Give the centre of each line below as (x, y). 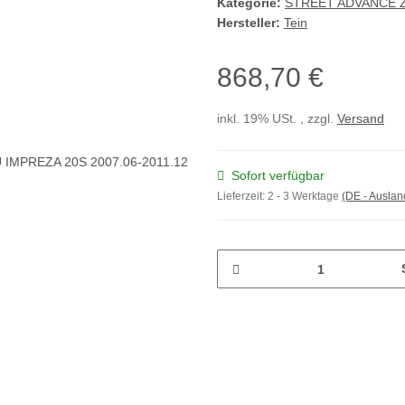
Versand (361, 119)
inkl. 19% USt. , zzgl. (277, 119)
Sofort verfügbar (278, 176)
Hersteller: (249, 23)
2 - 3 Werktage (305, 197)
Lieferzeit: (242, 197)
